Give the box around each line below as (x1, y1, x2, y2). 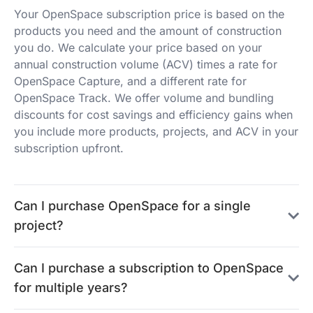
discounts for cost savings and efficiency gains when (14, 108, 293, 122)
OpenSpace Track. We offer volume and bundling (14, 91, 274, 105)
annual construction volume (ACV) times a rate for (14, 57, 277, 71)
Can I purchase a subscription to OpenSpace (14, 261, 284, 275)
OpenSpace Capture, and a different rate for (14, 74, 247, 88)
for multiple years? (14, 280, 128, 295)
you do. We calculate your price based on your (14, 41, 262, 54)
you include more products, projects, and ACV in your (14, 124, 298, 138)
